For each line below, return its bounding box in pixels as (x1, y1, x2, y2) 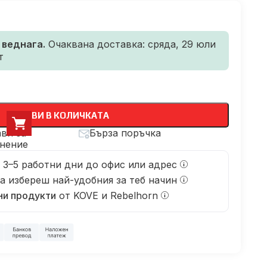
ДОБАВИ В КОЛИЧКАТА (6, 110, 109, 120)
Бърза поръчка (89, 127, 161, 139)
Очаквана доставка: (48, 38, 148, 50)
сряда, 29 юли (148, 38, 216, 50)
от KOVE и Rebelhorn (56, 189, 161, 201)
